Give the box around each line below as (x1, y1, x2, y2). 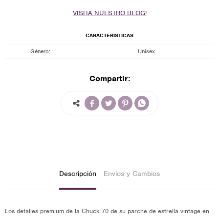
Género (30, 47, 49, 55)
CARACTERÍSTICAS (86, 32, 133, 39)
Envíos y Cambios (104, 169, 160, 178)
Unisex (137, 47, 155, 55)
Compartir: (89, 73, 130, 84)
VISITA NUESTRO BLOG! (72, 9, 147, 17)
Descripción (59, 169, 96, 178)
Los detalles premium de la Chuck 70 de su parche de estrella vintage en (5, 207, 209, 215)
